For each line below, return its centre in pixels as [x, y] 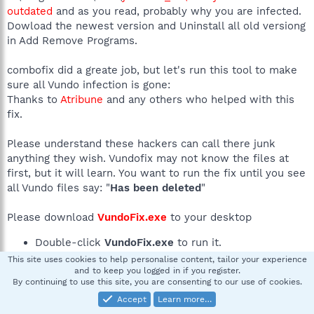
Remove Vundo [249, 272]
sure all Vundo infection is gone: [89, 85]
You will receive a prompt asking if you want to [155, 301]
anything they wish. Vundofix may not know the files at [148, 158]
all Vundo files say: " [59, 188]
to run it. [198, 243]
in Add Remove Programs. [72, 41]
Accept [131, 299]
